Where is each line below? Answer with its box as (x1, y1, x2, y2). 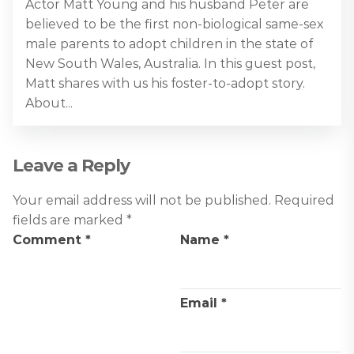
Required (274, 192, 334, 208)
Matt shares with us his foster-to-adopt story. (25, 75, 305, 91)
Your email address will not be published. (13, 192, 271, 208)
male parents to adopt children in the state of (25, 36, 313, 51)
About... (25, 95, 73, 111)
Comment (13, 232, 85, 247)
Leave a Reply (13, 154, 130, 176)
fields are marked (13, 212, 126, 228)
